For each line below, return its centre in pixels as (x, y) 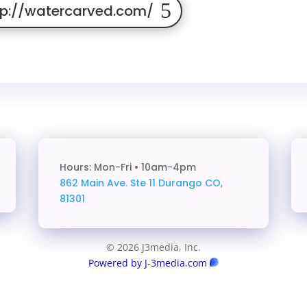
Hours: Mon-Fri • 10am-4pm (127, 167)
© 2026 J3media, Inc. (153, 247)
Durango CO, (190, 183)
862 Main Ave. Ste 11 (109, 183)
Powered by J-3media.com (147, 262)
